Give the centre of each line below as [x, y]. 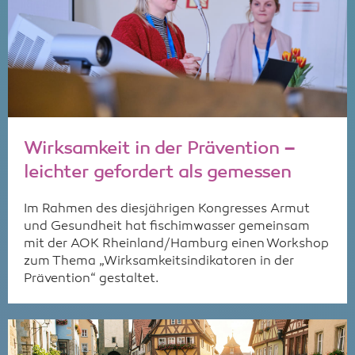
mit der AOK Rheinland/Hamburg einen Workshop [176, 244]
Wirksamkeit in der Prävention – [159, 149]
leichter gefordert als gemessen [157, 173]
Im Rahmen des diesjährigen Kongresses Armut [167, 210]
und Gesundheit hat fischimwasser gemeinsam [167, 227]
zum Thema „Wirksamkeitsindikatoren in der [159, 262]
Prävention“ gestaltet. [91, 279]
